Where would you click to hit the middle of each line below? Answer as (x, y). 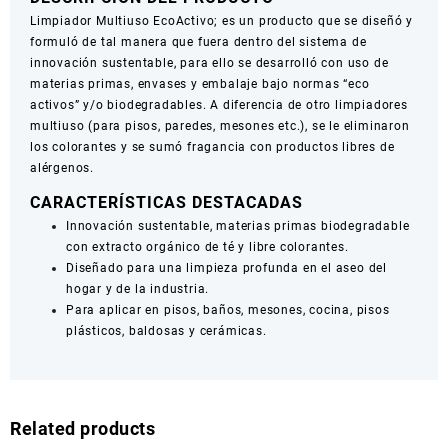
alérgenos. (62, 168)
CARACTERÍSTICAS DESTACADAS (166, 203)
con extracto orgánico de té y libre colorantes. (207, 247)
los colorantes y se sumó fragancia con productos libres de (212, 147)
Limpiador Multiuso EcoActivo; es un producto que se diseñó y (221, 21)
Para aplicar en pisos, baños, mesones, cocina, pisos (228, 310)
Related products (82, 429)
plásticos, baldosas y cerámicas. (166, 331)
